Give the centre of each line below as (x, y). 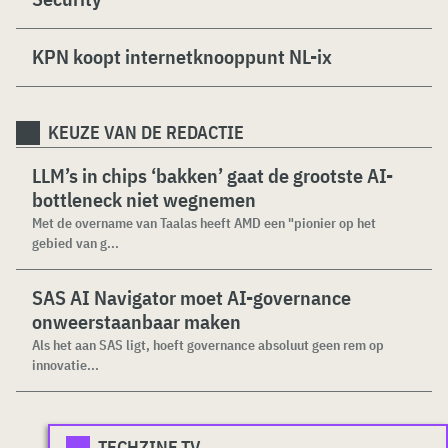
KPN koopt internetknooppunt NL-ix (182, 56)
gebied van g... (75, 243)
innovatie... (65, 365)
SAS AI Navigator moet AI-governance (191, 297)
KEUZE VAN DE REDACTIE (146, 132)
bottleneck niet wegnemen (144, 199)
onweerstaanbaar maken (136, 321)
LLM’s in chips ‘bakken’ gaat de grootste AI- (212, 175)
